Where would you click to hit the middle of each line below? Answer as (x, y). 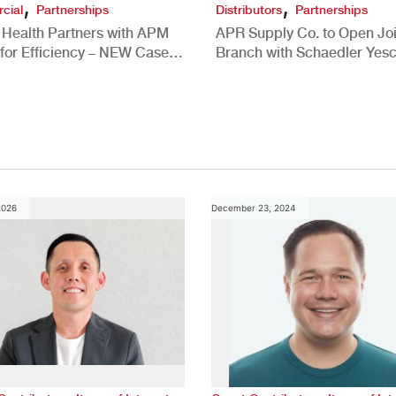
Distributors (248, 9)
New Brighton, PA (272, 72)
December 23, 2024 (253, 207)
